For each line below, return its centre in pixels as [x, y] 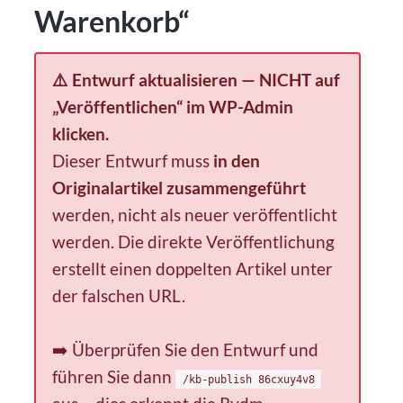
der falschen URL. [119, 295]
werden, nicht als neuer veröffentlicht [195, 214]
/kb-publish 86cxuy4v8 [248, 379]
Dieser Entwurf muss [133, 160]
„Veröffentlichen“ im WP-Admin [173, 106]
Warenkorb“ [112, 22]
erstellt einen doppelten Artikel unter [193, 268]
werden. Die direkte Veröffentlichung [194, 241]
